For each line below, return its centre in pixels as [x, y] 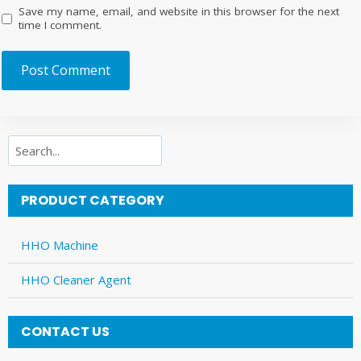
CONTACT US [65, 332]
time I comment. [60, 25]
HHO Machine [60, 245]
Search [26, 145]
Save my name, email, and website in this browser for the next [179, 12]
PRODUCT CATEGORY [93, 200]
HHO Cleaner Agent [76, 280]
